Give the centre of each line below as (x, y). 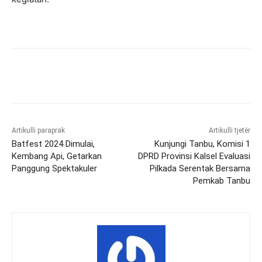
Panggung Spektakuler (54, 169)
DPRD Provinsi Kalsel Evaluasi (194, 156)
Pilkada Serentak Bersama (200, 169)
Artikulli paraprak (38, 131)
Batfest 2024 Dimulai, (53, 144)
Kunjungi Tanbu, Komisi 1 (202, 144)
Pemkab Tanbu (221, 181)
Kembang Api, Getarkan (57, 156)
